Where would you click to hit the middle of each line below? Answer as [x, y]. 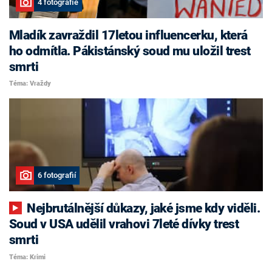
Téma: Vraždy [30, 84]
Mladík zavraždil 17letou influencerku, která [128, 35]
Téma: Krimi [27, 257]
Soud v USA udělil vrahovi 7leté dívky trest [124, 224]
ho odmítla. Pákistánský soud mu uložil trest [130, 51]
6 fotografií [56, 175]
